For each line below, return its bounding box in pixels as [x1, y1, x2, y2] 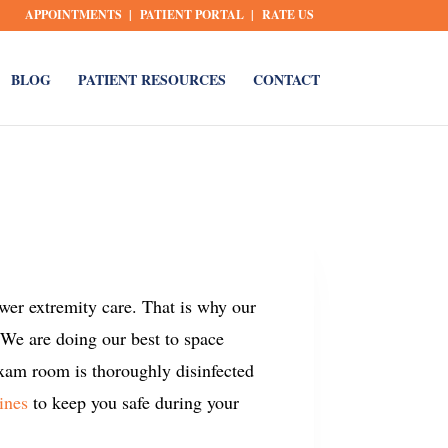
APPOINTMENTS [24, 6, 122, 23]
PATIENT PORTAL [139, 6, 244, 23]
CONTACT [253, 69, 321, 90]
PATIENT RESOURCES [78, 69, 227, 90]
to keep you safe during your [28, 389, 240, 414]
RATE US [261, 6, 314, 23]
